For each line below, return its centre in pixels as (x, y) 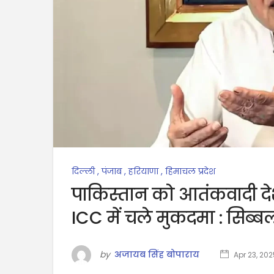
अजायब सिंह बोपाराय (157, 254)
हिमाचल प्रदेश (190, 172)
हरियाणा (143, 172)
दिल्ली (83, 172)
